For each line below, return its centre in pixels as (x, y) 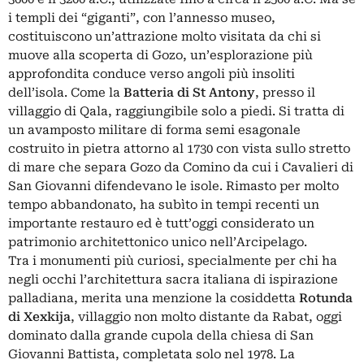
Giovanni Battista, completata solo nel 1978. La (152, 354)
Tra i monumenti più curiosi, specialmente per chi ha (173, 260)
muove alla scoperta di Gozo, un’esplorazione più (160, 55)
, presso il (285, 92)
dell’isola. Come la (66, 92)
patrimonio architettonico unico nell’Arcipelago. (158, 242)
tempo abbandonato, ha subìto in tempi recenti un (164, 204)
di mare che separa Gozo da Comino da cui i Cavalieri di (181, 167)
